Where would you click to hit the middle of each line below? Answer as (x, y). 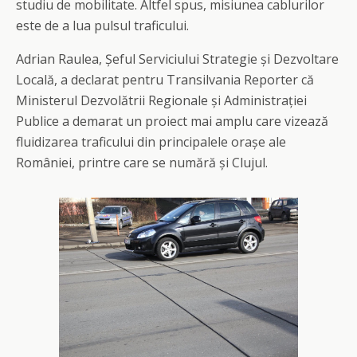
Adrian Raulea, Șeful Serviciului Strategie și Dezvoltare (177, 59)
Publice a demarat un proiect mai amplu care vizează (172, 121)
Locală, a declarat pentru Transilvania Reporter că (165, 80)
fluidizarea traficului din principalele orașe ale (151, 142)
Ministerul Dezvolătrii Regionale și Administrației (161, 100)
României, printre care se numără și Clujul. (142, 163)
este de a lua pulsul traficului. (102, 25)
